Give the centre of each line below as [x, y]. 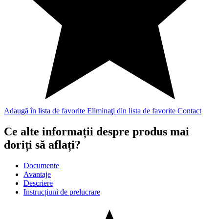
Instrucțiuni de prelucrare [62, 192]
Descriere [38, 183]
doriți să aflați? [42, 145]
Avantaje [37, 175]
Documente [41, 166]
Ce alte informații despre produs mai [97, 132]
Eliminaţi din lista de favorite [132, 111]
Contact [189, 111]
